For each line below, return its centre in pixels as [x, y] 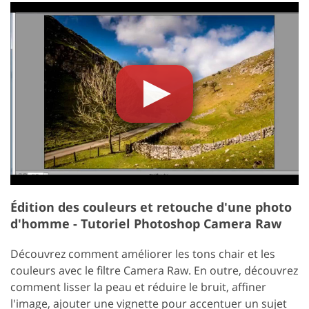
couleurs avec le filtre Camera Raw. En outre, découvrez [154, 271]
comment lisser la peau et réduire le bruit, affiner [138, 287]
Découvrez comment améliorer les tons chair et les [143, 254]
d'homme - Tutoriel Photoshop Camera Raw [146, 224]
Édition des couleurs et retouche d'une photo [151, 207]
